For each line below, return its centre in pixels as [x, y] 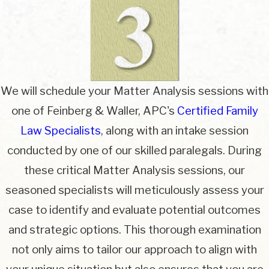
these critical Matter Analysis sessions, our [134, 171]
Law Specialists [61, 131]
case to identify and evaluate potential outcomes [134, 210]
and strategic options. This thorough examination [134, 230]
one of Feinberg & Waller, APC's [94, 111]
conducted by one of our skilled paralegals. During [134, 151]
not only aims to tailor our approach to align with [134, 250]
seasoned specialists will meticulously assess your [134, 190]
